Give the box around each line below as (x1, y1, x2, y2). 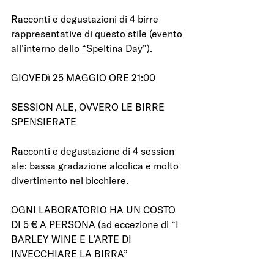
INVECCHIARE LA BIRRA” (11, 248, 128, 261)
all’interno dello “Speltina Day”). (11, 42, 152, 55)
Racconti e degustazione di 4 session (11, 145, 177, 158)
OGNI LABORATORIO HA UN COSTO (11, 204, 178, 217)
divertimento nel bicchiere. (11, 174, 128, 187)
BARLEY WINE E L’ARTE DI (11, 233, 134, 246)
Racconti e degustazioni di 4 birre (11, 13, 161, 26)
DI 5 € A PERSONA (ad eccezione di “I (11, 218, 181, 231)
